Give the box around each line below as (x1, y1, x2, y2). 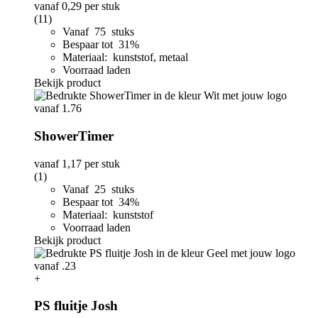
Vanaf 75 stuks (62, 26, 134, 38)
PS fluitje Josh (34, 298, 118, 314)
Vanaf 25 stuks (62, 182, 134, 195)
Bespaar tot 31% (62, 38, 142, 51)
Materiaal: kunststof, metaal (62, 51, 188, 64)
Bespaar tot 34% (62, 195, 142, 208)
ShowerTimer (34, 128, 114, 143)
